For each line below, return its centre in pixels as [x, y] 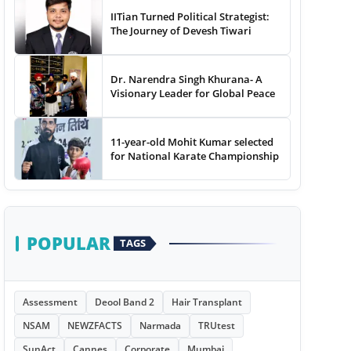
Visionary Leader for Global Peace [193, 93]
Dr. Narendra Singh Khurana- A [187, 79]
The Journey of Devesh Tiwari [181, 30]
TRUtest [216, 325]
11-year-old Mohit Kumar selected [192, 141]
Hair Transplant [206, 302]
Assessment [50, 302]
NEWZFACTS [94, 325]
